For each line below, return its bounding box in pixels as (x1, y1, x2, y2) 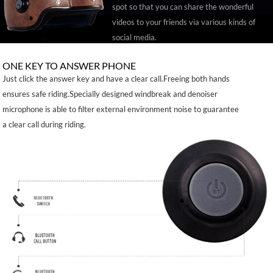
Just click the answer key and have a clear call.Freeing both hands (2, 74, 230, 84)
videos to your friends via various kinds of (112, 16, 255, 27)
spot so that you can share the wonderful (112, 1, 253, 12)
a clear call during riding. (2, 119, 87, 130)
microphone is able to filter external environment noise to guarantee (2, 104, 239, 115)
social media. (112, 32, 157, 42)
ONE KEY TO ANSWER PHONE (2, 60, 136, 72)
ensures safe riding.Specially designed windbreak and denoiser (2, 89, 218, 99)
